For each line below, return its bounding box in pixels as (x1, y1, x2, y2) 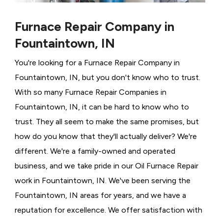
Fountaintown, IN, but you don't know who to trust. (15, 73, 200, 82)
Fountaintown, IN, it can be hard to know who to (15, 102, 189, 112)
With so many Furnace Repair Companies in (15, 87, 166, 97)
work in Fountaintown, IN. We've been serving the (15, 176, 191, 186)
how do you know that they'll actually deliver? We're (15, 132, 197, 141)
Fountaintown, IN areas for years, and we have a (15, 191, 186, 200)
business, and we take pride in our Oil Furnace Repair (15, 161, 198, 171)
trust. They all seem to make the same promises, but (15, 117, 199, 127)
